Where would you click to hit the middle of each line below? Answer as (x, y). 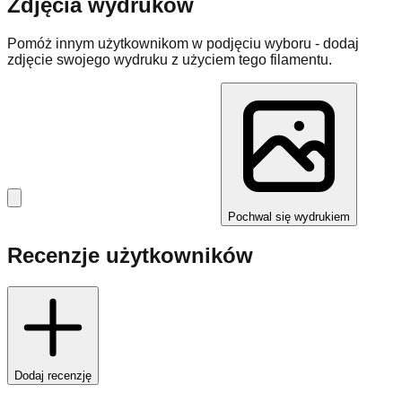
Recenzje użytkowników (130, 256)
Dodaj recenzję (53, 376)
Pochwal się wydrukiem (289, 216)
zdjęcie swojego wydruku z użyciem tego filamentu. (170, 59)
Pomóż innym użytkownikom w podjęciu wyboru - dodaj (183, 43)
